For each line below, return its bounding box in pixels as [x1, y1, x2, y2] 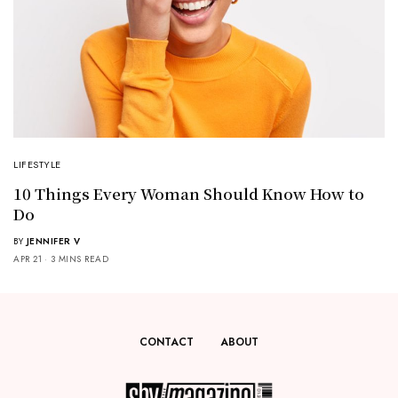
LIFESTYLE [13, 156, 61, 171]
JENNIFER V [26, 234, 81, 248]
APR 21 [13, 251, 42, 266]
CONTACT [139, 334, 194, 351]
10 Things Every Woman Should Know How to [13, 181, 364, 204]
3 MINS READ [50, 251, 108, 266]
